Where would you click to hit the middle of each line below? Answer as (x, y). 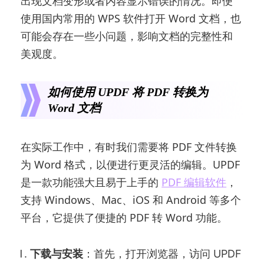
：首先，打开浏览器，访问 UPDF (163, 253)
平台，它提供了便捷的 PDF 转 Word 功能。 (124, 217)
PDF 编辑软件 (194, 182)
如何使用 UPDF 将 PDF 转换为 (128, 92)
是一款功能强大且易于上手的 (91, 182)
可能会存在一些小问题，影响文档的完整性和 (127, 36)
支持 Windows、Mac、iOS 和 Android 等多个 (131, 199)
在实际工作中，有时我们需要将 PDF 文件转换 (129, 146)
